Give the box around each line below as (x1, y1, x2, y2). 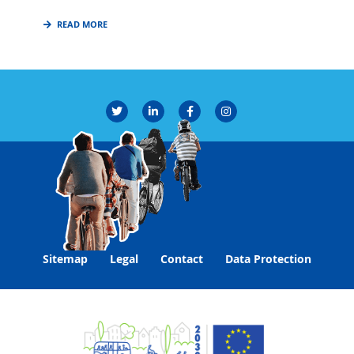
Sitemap (43, 251, 88, 267)
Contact (160, 251, 203, 267)
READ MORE (57, 18, 108, 32)
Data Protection (225, 251, 311, 267)
